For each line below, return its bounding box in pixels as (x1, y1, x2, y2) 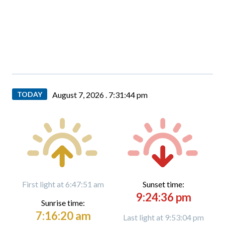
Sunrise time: (41, 198, 85, 207)
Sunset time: (143, 179, 184, 189)
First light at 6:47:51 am (22, 179, 104, 189)
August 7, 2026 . (52, 90, 108, 99)
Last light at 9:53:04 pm (123, 212, 204, 222)
